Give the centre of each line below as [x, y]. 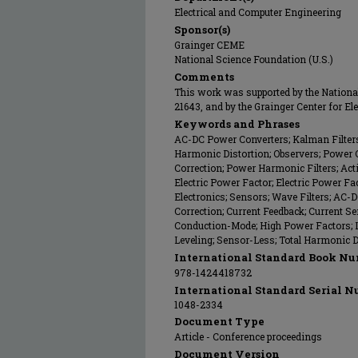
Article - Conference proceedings [248, 336]
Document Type [219, 321]
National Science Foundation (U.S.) [254, 59]
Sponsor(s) [202, 30]
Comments [204, 77]
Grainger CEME [209, 45]
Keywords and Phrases [237, 124]
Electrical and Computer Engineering [258, 12]
